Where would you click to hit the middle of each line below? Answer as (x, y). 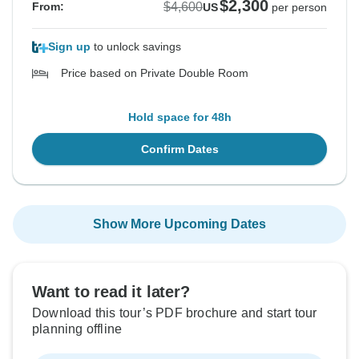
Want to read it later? (111, 292)
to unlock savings (136, 47)
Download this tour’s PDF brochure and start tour (175, 313)
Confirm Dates (179, 149)
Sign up (69, 47)
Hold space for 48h (179, 117)
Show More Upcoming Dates (179, 224)
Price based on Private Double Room (155, 73)
